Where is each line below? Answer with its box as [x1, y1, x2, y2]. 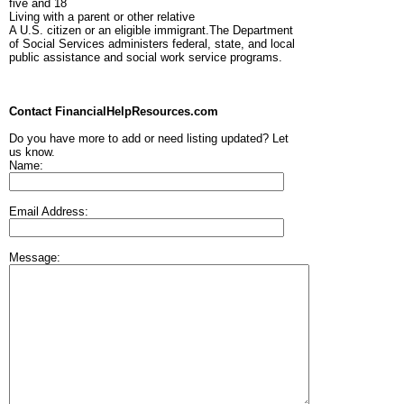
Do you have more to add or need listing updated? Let [9, 132, 289, 146]
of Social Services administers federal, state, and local [9, 37, 295, 51]
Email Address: [9, 205, 88, 219]
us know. [9, 145, 55, 160]
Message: [9, 251, 60, 265]
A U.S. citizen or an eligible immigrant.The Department [9, 23, 293, 38]
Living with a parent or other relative [9, 10, 195, 24]
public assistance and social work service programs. [9, 50, 282, 65]
